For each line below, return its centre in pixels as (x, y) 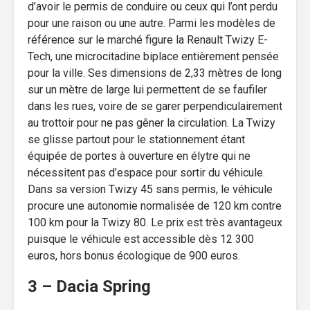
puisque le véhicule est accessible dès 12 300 (141, 239)
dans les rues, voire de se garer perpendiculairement (155, 106)
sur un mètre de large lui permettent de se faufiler (147, 89)
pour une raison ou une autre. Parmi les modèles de (152, 23)
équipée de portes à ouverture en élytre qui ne (139, 156)
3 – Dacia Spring (89, 286)
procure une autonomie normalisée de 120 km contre (155, 206)
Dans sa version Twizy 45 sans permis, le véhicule (150, 189)
